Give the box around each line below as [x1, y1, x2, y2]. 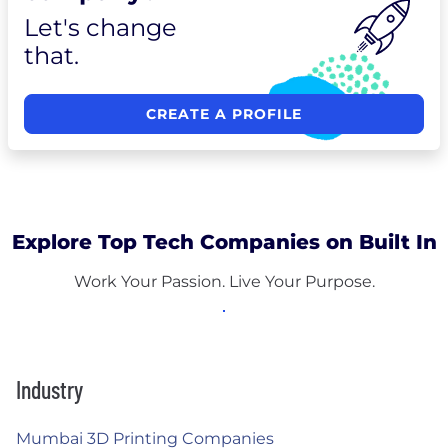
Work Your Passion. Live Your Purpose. [73, 272, 375, 291]
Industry [16, 375, 83, 404]
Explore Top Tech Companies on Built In [11, 230, 437, 254]
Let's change [24, 13, 177, 42]
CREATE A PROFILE [146, 105, 302, 123]
